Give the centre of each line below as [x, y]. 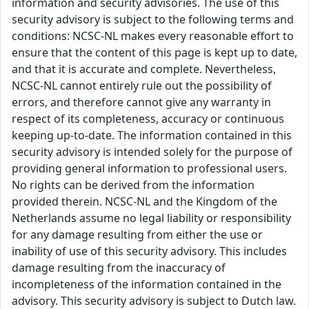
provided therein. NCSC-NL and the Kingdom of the [144, 202]
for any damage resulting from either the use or [137, 235]
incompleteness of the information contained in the [147, 285]
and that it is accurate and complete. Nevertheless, [144, 69]
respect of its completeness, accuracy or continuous [148, 119]
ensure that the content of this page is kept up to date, [154, 53]
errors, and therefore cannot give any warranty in [141, 102]
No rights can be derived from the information [133, 185]
